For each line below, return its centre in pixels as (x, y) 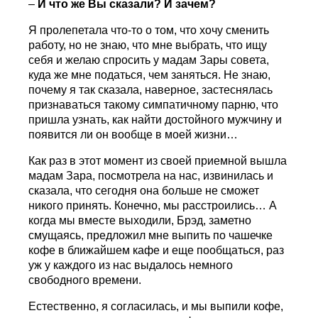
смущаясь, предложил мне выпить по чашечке (151, 236)
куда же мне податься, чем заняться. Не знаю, (150, 75)
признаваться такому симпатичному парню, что (154, 105)
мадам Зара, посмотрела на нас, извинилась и (151, 176)
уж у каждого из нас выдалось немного (131, 265)
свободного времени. (85, 280)
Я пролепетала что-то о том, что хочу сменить (149, 31)
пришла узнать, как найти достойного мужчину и (155, 120)
